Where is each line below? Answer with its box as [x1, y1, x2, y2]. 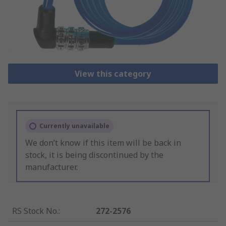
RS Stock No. [12, 205, 59, 217]
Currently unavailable [39, 122, 109, 131]
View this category [75, 68, 151, 80]
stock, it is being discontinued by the [25, 149, 163, 161]
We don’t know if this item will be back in [25, 137, 181, 149]
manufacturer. [25, 161, 78, 173]
